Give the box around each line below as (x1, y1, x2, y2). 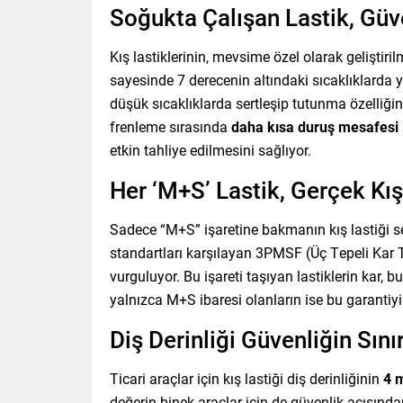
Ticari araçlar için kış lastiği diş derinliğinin (110, 369, 383, 389)
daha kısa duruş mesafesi (231, 117, 399, 137)
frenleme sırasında (110, 117, 231, 137)
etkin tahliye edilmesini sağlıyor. (110, 140, 311, 160)
